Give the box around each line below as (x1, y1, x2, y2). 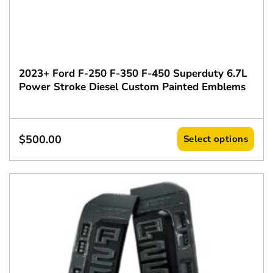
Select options (183, 133, 249, 146)
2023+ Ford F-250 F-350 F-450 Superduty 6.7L (18, 66, 247, 80)
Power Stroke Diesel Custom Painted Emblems (18, 79, 246, 94)
